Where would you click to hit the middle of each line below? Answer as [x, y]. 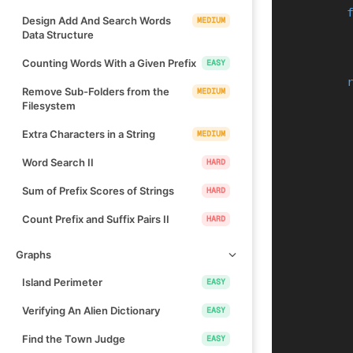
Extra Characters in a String [89, 134]
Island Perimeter [62, 282]
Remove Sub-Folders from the [96, 91]
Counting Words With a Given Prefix [109, 63]
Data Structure [58, 34]
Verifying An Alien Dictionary [91, 310]
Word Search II [58, 162]
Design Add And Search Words [97, 20]
